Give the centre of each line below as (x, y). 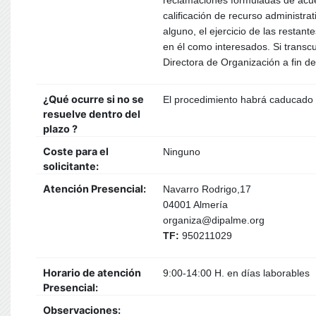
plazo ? (60, 129)
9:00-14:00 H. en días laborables (236, 273)
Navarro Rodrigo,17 (207, 189)
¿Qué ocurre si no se (93, 99)
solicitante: (71, 166)
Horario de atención (92, 273)
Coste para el (76, 151)
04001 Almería (195, 205)
